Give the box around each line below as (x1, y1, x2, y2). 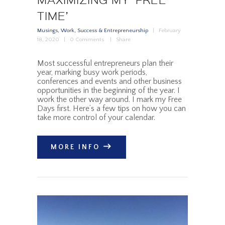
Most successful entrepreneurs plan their (37, 58, 173, 68)
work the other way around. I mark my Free (37, 94, 182, 104)
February (159, 27, 181, 34)
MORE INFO (51, 143, 100, 152)
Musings (37, 27, 58, 34)
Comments (75, 36, 104, 43)
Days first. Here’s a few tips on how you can (37, 103, 186, 113)
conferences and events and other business (37, 76, 182, 86)
